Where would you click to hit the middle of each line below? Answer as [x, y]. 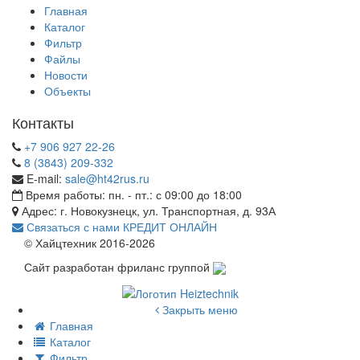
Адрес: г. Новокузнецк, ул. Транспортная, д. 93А [147, 210]
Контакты [43, 122]
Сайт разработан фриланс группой [119, 266]
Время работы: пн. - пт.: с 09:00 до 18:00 [132, 194]
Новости [66, 74]
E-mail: [44, 178]
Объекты [67, 90]
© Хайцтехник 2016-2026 [90, 242]
